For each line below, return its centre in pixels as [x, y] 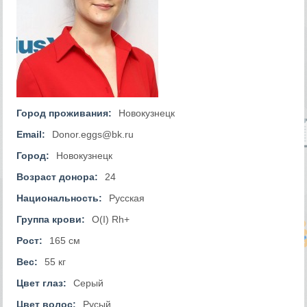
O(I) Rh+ [111, 219]
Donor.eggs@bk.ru [93, 134]
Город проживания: [64, 113]
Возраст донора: [58, 177]
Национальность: [60, 198]
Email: [31, 134]
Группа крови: [51, 219]
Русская [127, 198]
